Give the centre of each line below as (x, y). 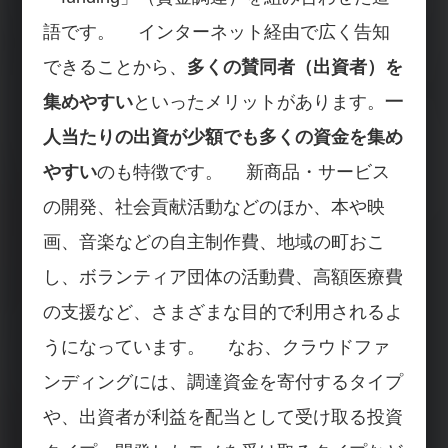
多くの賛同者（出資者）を (294, 66)
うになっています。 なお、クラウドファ (216, 346)
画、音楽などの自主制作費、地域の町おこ (213, 241)
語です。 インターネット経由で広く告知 (216, 31)
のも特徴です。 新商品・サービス (243, 171)
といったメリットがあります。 (258, 101)
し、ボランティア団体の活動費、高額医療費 (222, 276)
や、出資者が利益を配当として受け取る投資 (222, 416)
